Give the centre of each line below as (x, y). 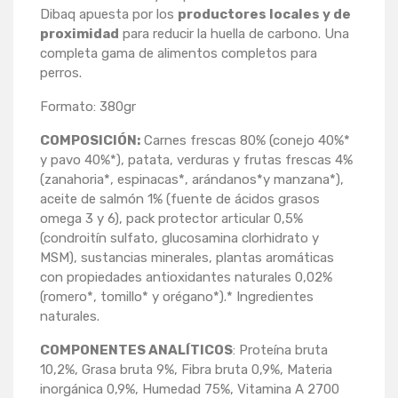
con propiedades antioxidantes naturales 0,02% (186, 278)
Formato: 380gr (88, 107)
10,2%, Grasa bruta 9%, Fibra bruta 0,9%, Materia (186, 370)
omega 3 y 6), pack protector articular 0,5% (171, 219)
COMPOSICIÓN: (90, 141)
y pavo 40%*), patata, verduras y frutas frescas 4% (196, 160)
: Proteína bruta (280, 350)
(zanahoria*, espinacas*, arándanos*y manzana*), (192, 180)
